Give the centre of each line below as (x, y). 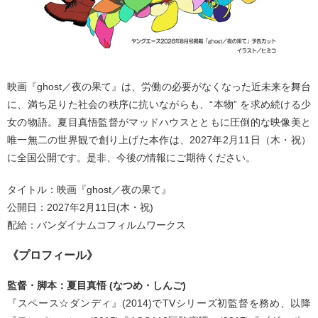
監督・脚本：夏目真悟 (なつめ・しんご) (97, 286)
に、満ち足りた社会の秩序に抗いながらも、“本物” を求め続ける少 (159, 105)
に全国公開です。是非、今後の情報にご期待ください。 (131, 158)
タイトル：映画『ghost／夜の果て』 (89, 190)
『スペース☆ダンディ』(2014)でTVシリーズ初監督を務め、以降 (159, 303)
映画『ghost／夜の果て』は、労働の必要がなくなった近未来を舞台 (159, 87)
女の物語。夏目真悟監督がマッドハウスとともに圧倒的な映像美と (159, 122)
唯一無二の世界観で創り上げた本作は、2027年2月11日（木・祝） (159, 140)
